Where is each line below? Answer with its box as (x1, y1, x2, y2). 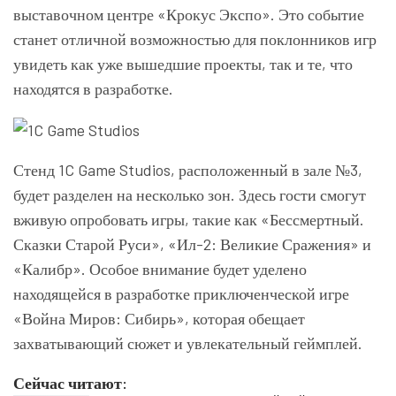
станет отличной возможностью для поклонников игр (13, 29, 377, 49)
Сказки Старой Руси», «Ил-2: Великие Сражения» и (13, 234, 371, 255)
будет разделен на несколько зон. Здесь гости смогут (13, 185, 366, 205)
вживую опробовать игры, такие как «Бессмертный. (13, 209, 364, 230)
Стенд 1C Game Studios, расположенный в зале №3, (13, 160, 362, 180)
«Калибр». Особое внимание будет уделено (13, 259, 307, 279)
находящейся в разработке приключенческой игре (13, 284, 349, 304)
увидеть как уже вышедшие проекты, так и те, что (13, 54, 353, 73)
